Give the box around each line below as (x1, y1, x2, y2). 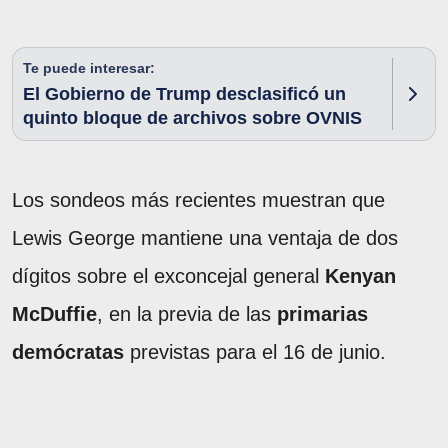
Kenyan (325, 265, 396, 288)
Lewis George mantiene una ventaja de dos (12, 227, 398, 250)
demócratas (12, 341, 124, 364)
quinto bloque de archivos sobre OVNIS (23, 108, 362, 129)
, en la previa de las (97, 303, 277, 326)
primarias (277, 303, 368, 326)
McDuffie (12, 303, 97, 326)
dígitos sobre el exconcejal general (12, 265, 325, 288)
